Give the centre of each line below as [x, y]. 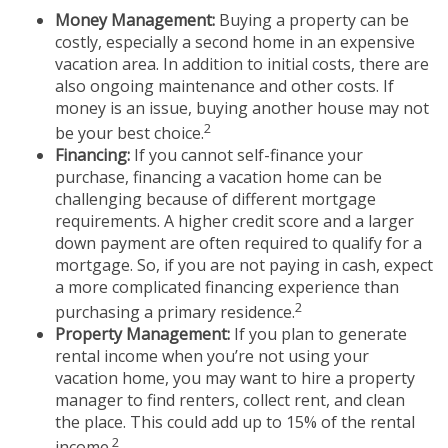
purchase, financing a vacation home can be [218, 177]
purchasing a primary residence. [175, 312]
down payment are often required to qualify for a [238, 243]
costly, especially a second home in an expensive [235, 41]
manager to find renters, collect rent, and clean [230, 400]
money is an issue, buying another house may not [242, 107]
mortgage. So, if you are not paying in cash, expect [244, 265]
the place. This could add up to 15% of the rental [235, 422]
